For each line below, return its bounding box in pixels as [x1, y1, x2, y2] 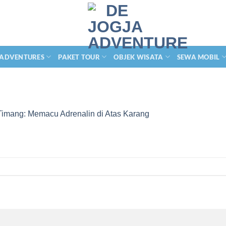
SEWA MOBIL [177, 52, 220, 61]
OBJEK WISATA [114, 52, 163, 61]
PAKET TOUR [58, 52, 100, 61]
